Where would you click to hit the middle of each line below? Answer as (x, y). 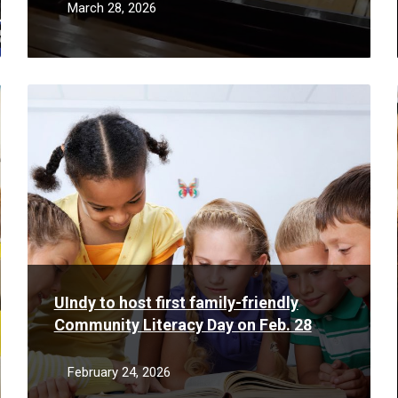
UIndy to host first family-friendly (176, 302)
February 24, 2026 (119, 372)
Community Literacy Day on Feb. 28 (183, 325)
